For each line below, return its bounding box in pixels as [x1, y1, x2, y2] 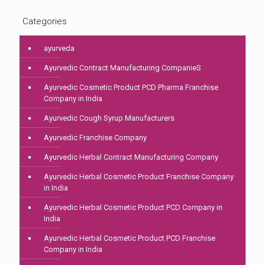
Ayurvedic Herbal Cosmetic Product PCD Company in [44, 203, 222, 212]
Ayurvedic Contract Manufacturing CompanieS [44, 63, 201, 73]
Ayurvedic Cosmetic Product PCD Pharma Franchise [44, 83, 218, 92]
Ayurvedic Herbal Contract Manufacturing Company [44, 153, 218, 162]
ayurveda [44, 44, 75, 53]
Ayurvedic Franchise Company [44, 133, 147, 143]
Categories [22, 16, 67, 27]
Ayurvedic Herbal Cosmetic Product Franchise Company [44, 172, 234, 182]
